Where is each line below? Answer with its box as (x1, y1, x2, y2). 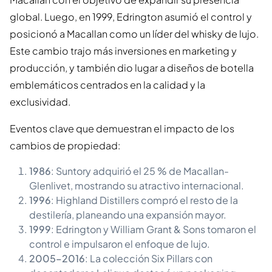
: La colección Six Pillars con (85, 251, 212, 265)
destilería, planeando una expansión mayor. (29, 208, 226, 221)
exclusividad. (10, 95, 70, 108)
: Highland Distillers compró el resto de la (51, 193, 238, 206)
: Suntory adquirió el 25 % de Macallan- (51, 164, 229, 177)
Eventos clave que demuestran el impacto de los (10, 121, 234, 135)
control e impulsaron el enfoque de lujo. (29, 237, 210, 250)
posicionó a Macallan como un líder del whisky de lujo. (10, 27, 259, 40)
